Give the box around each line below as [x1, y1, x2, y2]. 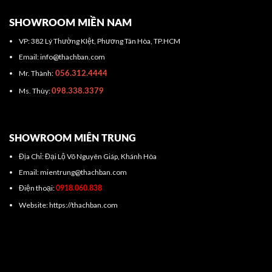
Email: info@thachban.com [18, 52, 105, 62]
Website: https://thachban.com [18, 200, 118, 209]
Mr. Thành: [18, 69, 53, 78]
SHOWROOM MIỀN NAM [9, 18, 132, 29]
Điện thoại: [18, 183, 56, 193]
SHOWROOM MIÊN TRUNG [9, 134, 136, 144]
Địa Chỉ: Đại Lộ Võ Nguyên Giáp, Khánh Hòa [18, 152, 157, 161]
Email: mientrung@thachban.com [18, 168, 127, 177]
